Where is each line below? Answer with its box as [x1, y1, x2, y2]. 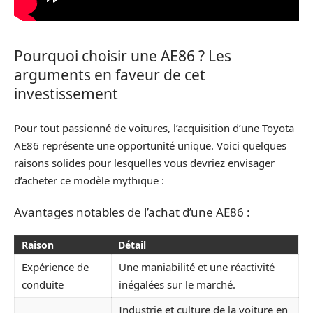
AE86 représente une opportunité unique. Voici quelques [14, 138, 286, 152]
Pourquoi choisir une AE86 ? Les [14, 46, 231, 66]
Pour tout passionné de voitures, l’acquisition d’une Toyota [14, 120, 294, 135]
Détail [118, 238, 146, 252]
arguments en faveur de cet [14, 65, 205, 85]
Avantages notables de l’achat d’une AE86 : [14, 204, 250, 221]
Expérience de [22, 259, 89, 274]
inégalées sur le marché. [119, 277, 235, 291]
